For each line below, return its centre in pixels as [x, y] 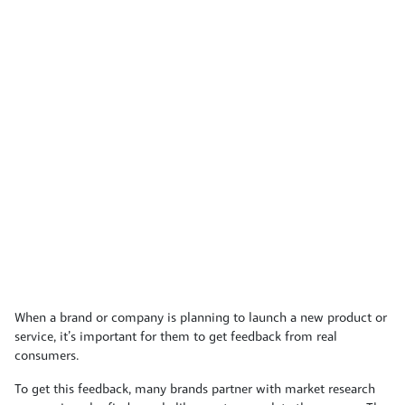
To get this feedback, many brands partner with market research [195, 390]
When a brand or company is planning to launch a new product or [201, 318]
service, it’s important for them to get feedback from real [176, 337]
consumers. [47, 356]
